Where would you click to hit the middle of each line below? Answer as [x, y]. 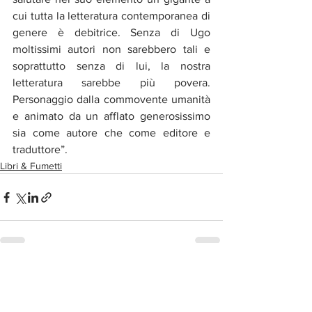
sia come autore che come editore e [111, 133]
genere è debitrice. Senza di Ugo [111, 32]
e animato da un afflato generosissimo [111, 116]
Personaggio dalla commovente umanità [111, 99]
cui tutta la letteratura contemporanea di [111, 16]
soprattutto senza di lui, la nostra [111, 66]
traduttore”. [40, 149]
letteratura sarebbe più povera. [111, 83]
